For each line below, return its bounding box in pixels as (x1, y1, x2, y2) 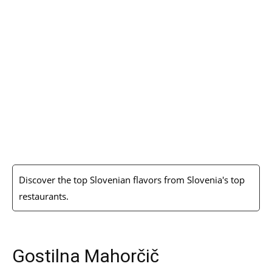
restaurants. (19, 190, 69, 202)
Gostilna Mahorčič (12, 245, 159, 267)
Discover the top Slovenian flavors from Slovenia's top (19, 174, 245, 186)
